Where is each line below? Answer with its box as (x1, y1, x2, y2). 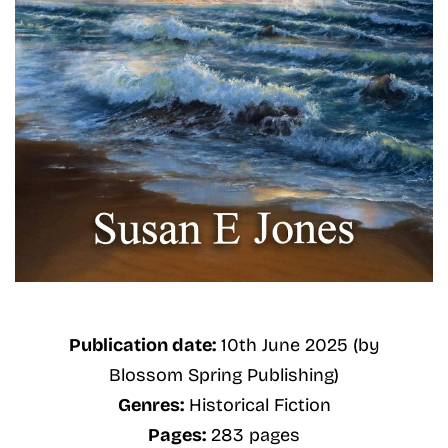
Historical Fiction (183, 394, 331, 417)
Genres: (117, 394, 184, 417)
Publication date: (68, 334, 216, 357)
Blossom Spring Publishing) (109, 364, 339, 387)
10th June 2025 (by (215, 334, 380, 357)
